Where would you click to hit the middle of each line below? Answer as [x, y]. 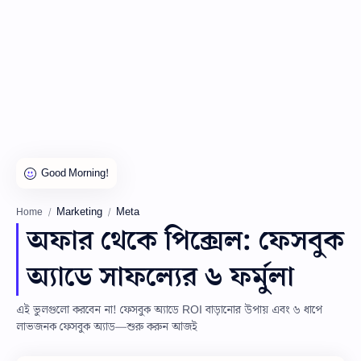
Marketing [79, 212]
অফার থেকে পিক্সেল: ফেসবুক [185, 241]
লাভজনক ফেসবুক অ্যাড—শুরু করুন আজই [107, 327]
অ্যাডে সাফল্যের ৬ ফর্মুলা [160, 277]
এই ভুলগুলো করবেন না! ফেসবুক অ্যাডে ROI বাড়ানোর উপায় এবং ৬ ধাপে [169, 310]
